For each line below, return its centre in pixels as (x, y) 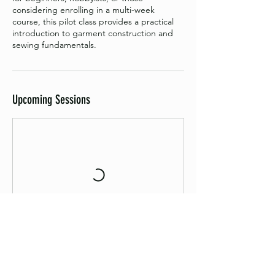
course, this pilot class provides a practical (93, 21)
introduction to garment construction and (93, 33)
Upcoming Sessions (51, 99)
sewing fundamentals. (54, 45)
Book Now (53, 265)
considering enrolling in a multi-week (83, 10)
